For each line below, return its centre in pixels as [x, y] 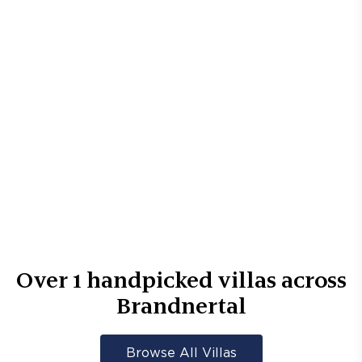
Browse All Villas [181, 354]
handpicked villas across [214, 280]
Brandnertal [181, 305]
